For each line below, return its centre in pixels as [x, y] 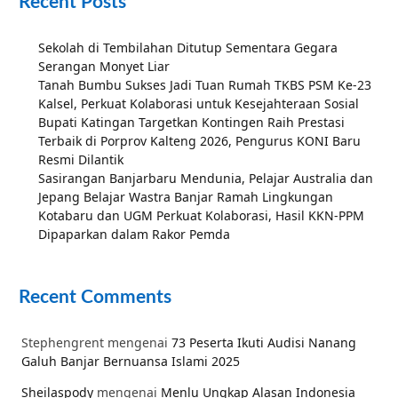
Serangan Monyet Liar [104, 67]
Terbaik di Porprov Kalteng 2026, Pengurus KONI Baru [199, 141]
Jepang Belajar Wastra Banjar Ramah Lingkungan [186, 197]
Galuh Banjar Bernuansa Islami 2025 [131, 362]
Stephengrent [63, 343]
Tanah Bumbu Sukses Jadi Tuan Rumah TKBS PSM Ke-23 [205, 85]
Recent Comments [95, 298]
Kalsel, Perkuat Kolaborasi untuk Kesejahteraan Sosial [199, 104]
